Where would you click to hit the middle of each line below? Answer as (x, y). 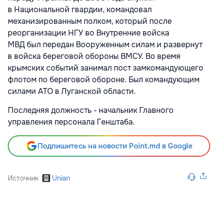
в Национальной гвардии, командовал (80, 9)
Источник (23, 178)
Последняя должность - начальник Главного (91, 110)
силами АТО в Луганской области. (72, 91)
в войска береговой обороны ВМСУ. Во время (94, 56)
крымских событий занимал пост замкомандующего (106, 68)
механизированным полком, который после (90, 21)
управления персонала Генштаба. (71, 122)
